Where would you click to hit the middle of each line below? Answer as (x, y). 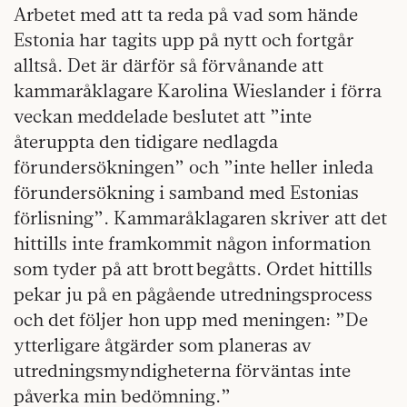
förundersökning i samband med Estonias (186, 192)
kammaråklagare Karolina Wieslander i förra (198, 90)
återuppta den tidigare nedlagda (146, 141)
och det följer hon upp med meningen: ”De (191, 319)
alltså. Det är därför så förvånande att (169, 65)
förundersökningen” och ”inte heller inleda (194, 167)
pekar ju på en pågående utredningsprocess (193, 294)
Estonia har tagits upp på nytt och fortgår (184, 40)
